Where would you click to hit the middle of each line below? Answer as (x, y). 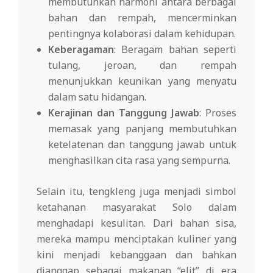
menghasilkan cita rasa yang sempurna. (140, 161)
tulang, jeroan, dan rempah (142, 66)
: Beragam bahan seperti (175, 50)
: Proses (218, 113)
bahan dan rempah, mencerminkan (142, 18)
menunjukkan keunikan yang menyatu (142, 81)
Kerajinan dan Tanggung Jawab (124, 113)
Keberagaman (81, 50)
